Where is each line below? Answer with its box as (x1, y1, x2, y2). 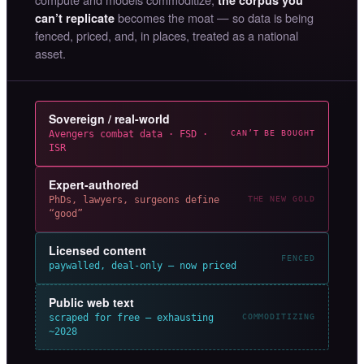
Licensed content (49, 241, 146, 258)
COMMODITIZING (241, 312, 315, 322)
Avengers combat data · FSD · (49, 128, 208, 140)
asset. (35, 44, 66, 62)
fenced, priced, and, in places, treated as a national (35, 26, 298, 44)
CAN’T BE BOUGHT (230, 128, 315, 138)
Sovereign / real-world (49, 110, 170, 127)
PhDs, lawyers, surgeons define (49, 193, 219, 206)
